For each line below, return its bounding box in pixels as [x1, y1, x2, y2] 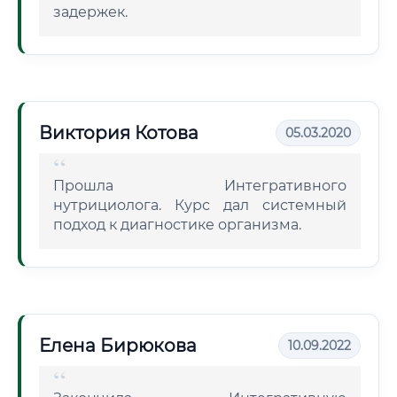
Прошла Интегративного [53, 177, 346, 194]
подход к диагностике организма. [53, 216, 301, 233]
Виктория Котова [39, 122, 198, 144]
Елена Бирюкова [39, 335, 197, 356]
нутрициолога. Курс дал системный [53, 197, 346, 214]
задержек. [53, 4, 128, 20]
